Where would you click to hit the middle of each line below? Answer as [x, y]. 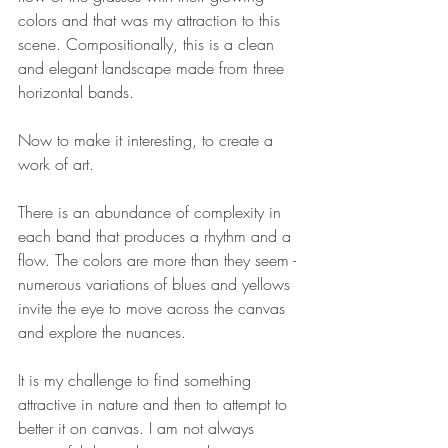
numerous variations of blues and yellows [156, 284]
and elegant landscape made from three [153, 68]
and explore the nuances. [102, 332]
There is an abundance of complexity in [152, 212]
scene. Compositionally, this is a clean [148, 44]
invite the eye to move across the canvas [154, 308]
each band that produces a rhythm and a [157, 236]
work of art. [56, 164]
